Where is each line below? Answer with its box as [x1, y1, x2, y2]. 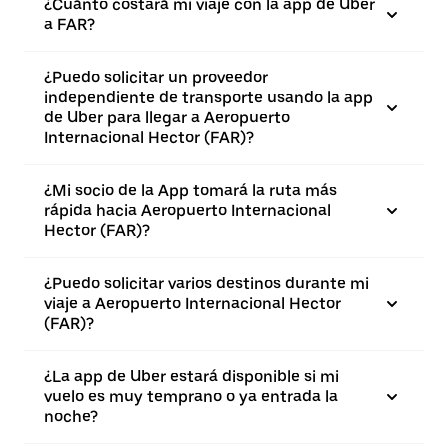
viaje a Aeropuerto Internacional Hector [44, 293, 341, 313]
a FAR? [44, 14, 95, 34]
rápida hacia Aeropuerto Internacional [44, 200, 331, 220]
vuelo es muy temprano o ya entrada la [44, 386, 338, 406]
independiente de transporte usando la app [44, 87, 373, 107]
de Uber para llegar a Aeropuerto [44, 107, 290, 127]
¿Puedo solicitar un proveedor [44, 67, 268, 87]
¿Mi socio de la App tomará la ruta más [44, 180, 337, 200]
